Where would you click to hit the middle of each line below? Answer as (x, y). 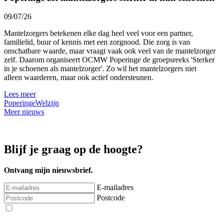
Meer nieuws (24, 112)
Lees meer (20, 94)
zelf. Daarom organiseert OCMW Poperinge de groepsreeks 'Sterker (109, 60)
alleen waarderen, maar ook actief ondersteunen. (79, 78)
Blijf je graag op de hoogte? (73, 150)
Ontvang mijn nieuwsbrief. (48, 170)
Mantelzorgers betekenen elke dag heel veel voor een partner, (98, 33)
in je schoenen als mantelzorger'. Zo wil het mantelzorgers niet (100, 69)
